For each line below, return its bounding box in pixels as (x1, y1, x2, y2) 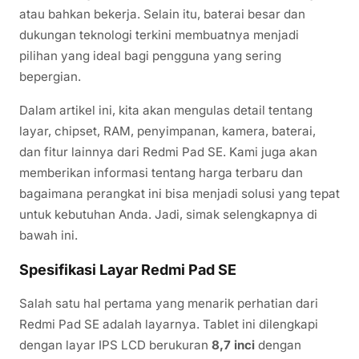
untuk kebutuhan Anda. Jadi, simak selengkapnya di (19, 206, 317, 222)
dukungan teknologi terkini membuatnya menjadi (19, 27, 299, 43)
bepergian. (19, 69, 81, 85)
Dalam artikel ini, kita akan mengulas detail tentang (19, 102, 313, 118)
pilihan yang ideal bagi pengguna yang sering (19, 48, 281, 64)
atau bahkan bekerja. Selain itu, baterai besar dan (19, 6, 305, 22)
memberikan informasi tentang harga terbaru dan (19, 164, 303, 180)
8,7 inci (212, 337, 255, 353)
